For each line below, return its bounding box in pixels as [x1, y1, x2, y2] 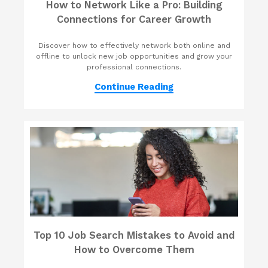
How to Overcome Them [74, 244, 194, 256]
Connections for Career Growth [57, 14, 211, 26]
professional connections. [87, 63, 181, 72]
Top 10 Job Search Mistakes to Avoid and [33, 230, 234, 242]
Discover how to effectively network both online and [38, 41, 230, 50]
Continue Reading [95, 81, 173, 93]
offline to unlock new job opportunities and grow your [36, 52, 232, 61]
